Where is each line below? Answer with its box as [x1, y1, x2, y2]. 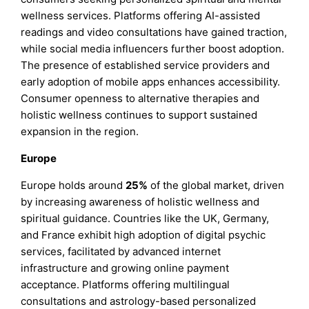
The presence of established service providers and [21, 58, 270, 72]
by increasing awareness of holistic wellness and [21, 195, 260, 208]
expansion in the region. [21, 124, 139, 138]
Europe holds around [21, 178, 126, 192]
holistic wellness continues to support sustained [21, 108, 258, 121]
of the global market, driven [148, 178, 285, 192]
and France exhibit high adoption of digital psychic [21, 228, 266, 241]
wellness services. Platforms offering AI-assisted [21, 8, 261, 22]
